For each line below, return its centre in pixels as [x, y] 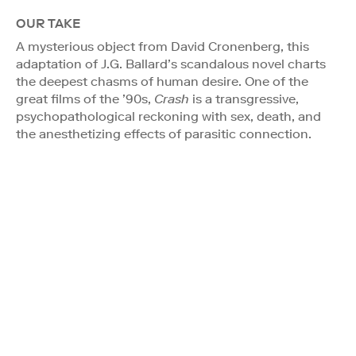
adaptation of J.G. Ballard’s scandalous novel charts [171, 64]
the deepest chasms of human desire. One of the [162, 81]
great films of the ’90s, [85, 99]
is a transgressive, [244, 99]
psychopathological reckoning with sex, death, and [168, 116]
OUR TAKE [48, 23]
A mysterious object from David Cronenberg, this [163, 46]
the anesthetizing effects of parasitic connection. [164, 133]
